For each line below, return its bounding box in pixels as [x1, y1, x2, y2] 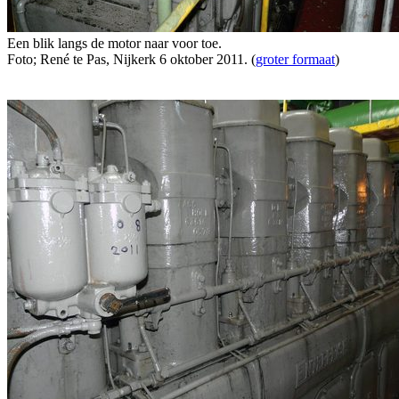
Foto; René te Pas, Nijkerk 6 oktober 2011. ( [7, 51, 256, 67]
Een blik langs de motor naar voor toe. [7, 35, 222, 51]
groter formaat [256, 51, 335, 67]
